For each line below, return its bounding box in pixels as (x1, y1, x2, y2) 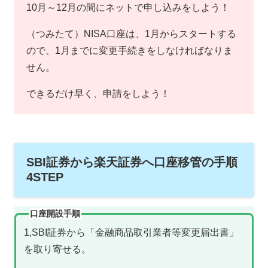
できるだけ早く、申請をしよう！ (26, 89, 170, 99)
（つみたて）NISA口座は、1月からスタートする (26, 29, 236, 39)
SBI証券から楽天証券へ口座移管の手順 (26, 156, 237, 169)
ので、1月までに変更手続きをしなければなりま (26, 45, 233, 56)
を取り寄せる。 (23, 243, 91, 254)
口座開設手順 (29, 209, 80, 219)
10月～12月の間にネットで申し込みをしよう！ (26, 2, 230, 13)
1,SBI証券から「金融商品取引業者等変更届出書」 (23, 227, 239, 237)
